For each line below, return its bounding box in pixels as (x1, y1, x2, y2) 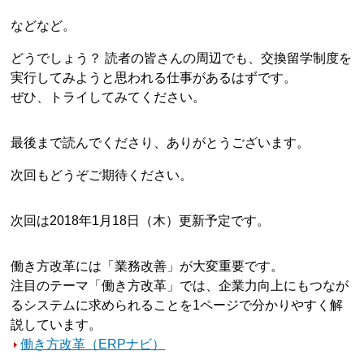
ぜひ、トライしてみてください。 (11, 90, 206, 105)
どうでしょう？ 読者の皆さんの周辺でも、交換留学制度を (11, 51, 353, 66)
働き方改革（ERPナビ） (20, 337, 166, 352)
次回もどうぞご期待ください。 (11, 168, 193, 183)
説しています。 (11, 318, 102, 332)
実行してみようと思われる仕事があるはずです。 (11, 71, 297, 85)
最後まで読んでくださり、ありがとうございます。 (11, 136, 310, 150)
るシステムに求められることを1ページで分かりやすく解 (11, 298, 344, 313)
